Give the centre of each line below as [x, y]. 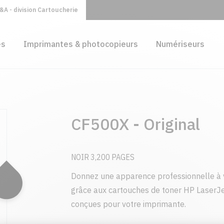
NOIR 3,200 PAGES [102, 157]
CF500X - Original [135, 124]
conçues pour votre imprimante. [128, 204]
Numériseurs [180, 44]
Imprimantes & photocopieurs [80, 44]
